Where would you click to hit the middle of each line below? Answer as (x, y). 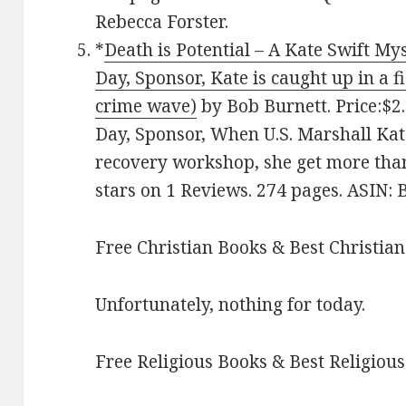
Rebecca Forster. (162, 21)
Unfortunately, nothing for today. (231, 304)
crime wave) (146, 106)
